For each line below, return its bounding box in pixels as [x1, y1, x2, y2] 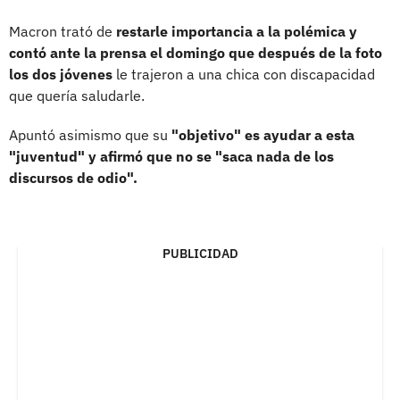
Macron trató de [9, 21, 116, 40]
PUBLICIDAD [162, 245, 238, 262]
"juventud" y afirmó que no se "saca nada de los [9, 146, 334, 165]
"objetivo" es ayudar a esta [168, 125, 354, 144]
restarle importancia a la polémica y [116, 21, 357, 40]
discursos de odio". [9, 168, 137, 187]
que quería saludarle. [9, 86, 145, 104]
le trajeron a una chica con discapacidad [112, 64, 375, 83]
